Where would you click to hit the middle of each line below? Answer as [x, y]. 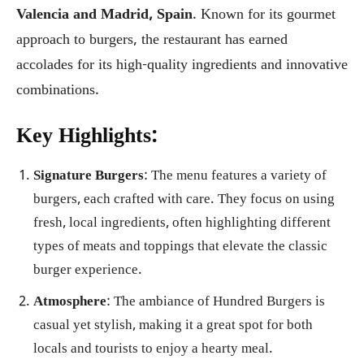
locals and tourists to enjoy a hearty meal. [153, 349]
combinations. [58, 91]
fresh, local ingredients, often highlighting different [182, 223]
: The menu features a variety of [235, 176]
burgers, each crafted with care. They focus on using [184, 200]
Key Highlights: [87, 137]
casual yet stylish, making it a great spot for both [173, 326]
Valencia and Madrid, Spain [104, 15]
